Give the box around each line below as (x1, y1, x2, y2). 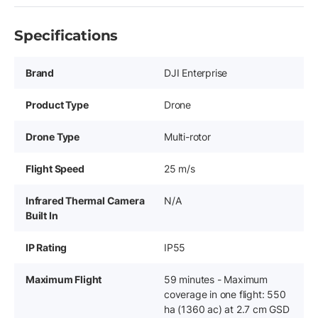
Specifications (14, 27, 119, 45)
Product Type (26, 99, 89, 111)
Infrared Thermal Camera (26, 194, 145, 207)
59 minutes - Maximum (164, 273, 268, 286)
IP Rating (26, 241, 67, 254)
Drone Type (26, 131, 79, 143)
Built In (26, 209, 58, 222)
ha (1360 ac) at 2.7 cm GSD (164, 303, 290, 316)
